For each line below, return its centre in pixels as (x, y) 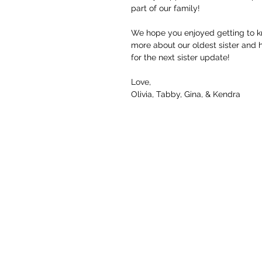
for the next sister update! (182, 57)
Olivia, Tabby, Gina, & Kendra (186, 94)
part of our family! (167, 8)
